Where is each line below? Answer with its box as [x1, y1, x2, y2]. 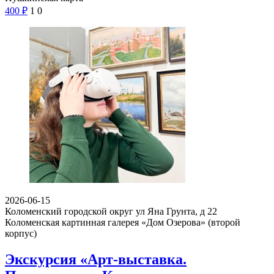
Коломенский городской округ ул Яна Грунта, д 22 [5, 206, 217, 217]
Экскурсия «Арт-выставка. [5, 251, 187, 268]
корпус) [5, 228, 37, 239]
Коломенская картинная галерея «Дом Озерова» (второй [5, 217, 240, 228]
